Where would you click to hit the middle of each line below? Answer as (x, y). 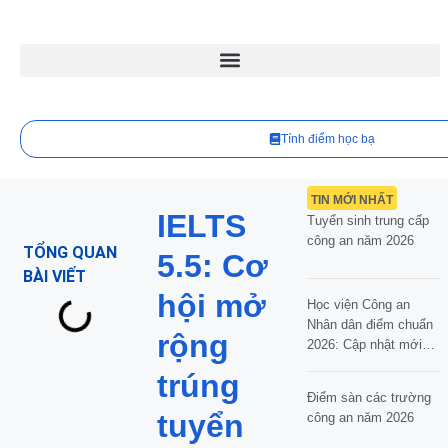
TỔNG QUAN (70, 252)
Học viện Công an (358, 304)
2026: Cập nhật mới (364, 344)
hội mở (212, 306)
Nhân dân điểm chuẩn (369, 324)
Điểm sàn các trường (368, 397)
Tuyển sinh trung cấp (367, 220)
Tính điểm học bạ (327, 139)
